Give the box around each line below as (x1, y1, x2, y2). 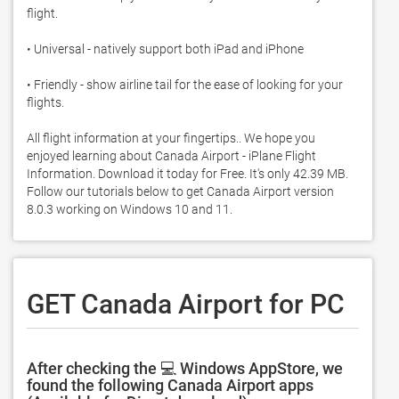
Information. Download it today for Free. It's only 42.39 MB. (27, 167, 348, 181)
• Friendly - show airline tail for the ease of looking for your (27, 77, 343, 92)
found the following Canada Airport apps (27, 376, 313, 395)
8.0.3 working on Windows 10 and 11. (27, 202, 235, 216)
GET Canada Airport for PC (27, 289, 345, 320)
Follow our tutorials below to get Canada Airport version (27, 184, 334, 199)
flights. (27, 95, 69, 110)
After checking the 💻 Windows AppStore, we (27, 359, 343, 378)
